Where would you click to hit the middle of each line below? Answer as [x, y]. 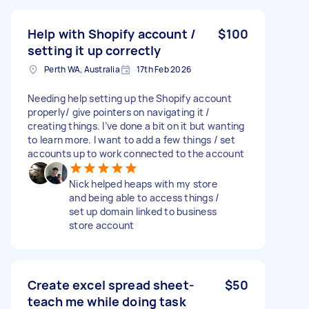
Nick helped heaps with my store [143, 183]
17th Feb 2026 [163, 69]
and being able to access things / [144, 197]
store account [102, 225]
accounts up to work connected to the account [136, 153]
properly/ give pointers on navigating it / [119, 112]
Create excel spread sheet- [111, 285]
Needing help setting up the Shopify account [130, 98]
